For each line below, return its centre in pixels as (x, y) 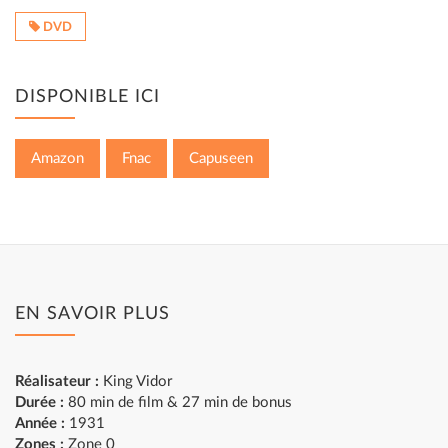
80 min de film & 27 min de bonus (178, 402)
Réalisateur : (57, 381)
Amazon (57, 158)
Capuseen (221, 158)
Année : (40, 423)
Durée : (39, 402)
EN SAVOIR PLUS (92, 314)
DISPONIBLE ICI (87, 97)
